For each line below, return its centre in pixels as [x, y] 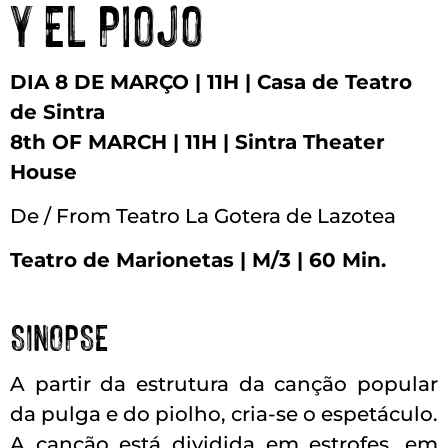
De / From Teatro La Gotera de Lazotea [203, 216]
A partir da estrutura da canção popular [224, 384]
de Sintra [57, 112]
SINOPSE [59, 335]
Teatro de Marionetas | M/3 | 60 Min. [198, 260]
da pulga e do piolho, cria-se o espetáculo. [224, 414]
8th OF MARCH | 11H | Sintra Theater [197, 142]
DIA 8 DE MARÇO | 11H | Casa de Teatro [211, 82]
